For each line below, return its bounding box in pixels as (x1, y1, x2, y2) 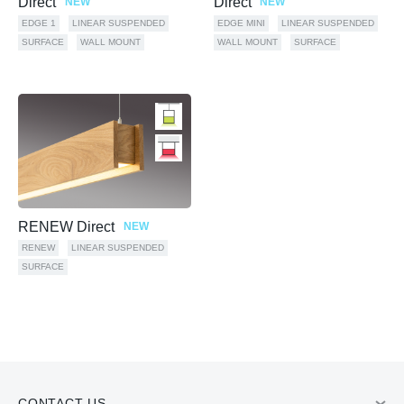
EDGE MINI (216, 17, 265, 28)
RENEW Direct (18, 219, 118, 235)
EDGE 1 (22, 17, 56, 28)
